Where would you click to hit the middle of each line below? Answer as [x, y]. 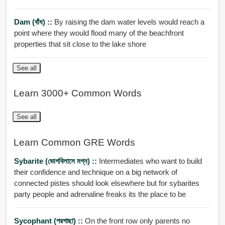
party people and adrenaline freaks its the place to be [100, 194]
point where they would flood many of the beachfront [99, 33]
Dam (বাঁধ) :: [34, 22]
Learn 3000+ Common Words [77, 93]
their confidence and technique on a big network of [95, 172]
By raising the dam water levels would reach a [86, 22]
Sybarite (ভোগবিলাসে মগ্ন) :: [56, 161]
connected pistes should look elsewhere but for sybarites [106, 183]
